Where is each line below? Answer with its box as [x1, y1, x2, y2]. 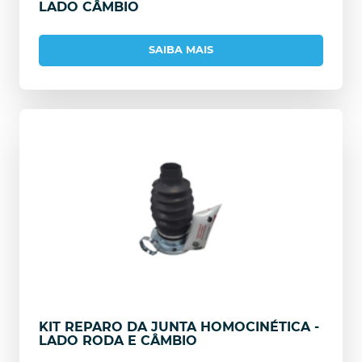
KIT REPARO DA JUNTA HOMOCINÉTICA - [39, 319, 319, 335]
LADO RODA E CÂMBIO [39, 333, 197, 349]
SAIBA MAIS [149, 44, 213, 57]
